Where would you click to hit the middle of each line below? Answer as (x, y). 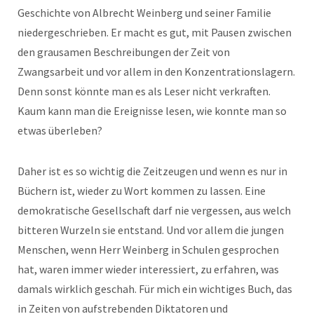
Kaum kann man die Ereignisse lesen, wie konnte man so (152, 111)
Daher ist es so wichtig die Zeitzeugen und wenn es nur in (152, 171)
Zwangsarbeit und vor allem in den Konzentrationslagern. (156, 71)
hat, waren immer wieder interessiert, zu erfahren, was (148, 269)
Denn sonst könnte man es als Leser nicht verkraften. (144, 91)
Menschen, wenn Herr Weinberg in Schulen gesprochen (148, 250)
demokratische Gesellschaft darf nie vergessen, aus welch (154, 210)
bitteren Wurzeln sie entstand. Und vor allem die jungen (151, 230)
